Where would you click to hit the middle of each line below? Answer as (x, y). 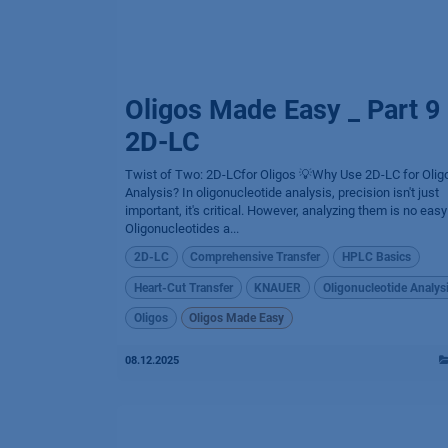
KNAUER (278, 287)
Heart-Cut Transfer (183, 287)
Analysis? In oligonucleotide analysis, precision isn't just (282, 192)
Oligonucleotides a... (182, 228)
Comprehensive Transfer (255, 257)
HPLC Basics (376, 257)
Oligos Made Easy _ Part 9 (282, 110)
